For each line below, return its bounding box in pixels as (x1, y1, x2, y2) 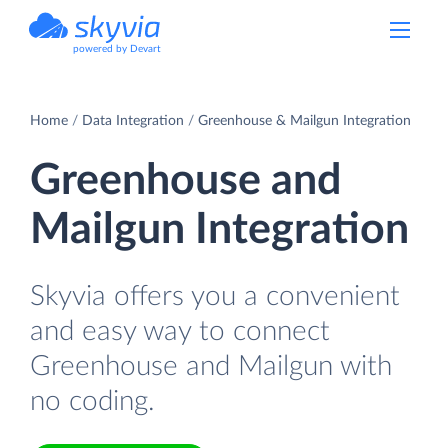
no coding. (30, 386, 155, 416)
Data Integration (82, 113, 184, 128)
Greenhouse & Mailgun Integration (198, 113, 411, 128)
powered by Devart (73, 44, 161, 54)
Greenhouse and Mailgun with (30, 351, 392, 381)
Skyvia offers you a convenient (30, 281, 400, 311)
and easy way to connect (30, 316, 330, 346)
